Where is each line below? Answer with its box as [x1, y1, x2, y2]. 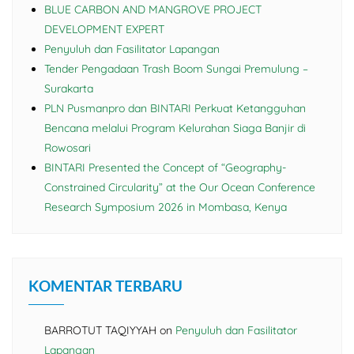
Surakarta [44, 81, 93, 96]
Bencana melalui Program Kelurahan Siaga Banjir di [44, 121, 306, 136]
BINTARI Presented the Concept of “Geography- [44, 160, 286, 175]
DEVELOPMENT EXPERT [44, 22, 164, 37]
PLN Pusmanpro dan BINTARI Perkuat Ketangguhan [44, 101, 306, 116]
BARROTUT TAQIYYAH [44, 323, 156, 338]
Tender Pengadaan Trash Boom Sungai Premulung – [44, 62, 308, 77]
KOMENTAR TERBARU [28, 277, 183, 296]
